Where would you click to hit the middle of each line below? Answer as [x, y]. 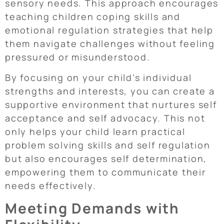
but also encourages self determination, [106, 159]
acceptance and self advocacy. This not [105, 118]
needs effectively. [51, 186]
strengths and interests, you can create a [110, 91]
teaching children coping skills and [93, 16]
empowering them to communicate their [105, 172]
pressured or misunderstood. [78, 57]
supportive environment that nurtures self [111, 105]
